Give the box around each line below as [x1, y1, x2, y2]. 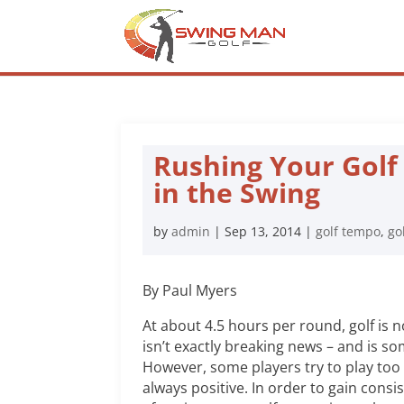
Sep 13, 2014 [225, 223, 302, 240]
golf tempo [316, 223, 381, 240]
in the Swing [153, 174, 321, 211]
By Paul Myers [142, 280, 238, 300]
